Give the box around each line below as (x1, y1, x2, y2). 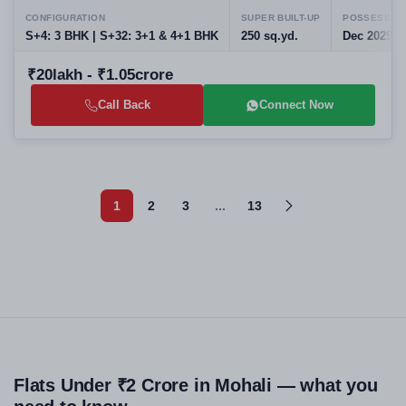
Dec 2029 (343, 30, 393, 43)
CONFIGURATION (25, 13, 105, 23)
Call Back (97, 98, 150, 111)
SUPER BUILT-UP (241, 13, 321, 23)
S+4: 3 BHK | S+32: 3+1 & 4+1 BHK (25, 30, 218, 43)
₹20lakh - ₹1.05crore (27, 66, 173, 83)
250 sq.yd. (241, 30, 298, 43)
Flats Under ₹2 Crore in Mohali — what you (14, 375, 378, 395)
